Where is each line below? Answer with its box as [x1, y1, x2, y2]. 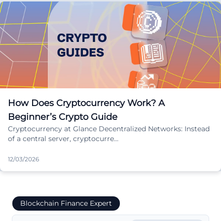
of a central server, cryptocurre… [8, 134, 118, 143]
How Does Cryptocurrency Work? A [8, 97, 165, 109]
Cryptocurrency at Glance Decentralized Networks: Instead [8, 124, 210, 133]
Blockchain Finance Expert [20, 198, 112, 208]
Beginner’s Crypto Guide [8, 111, 117, 122]
